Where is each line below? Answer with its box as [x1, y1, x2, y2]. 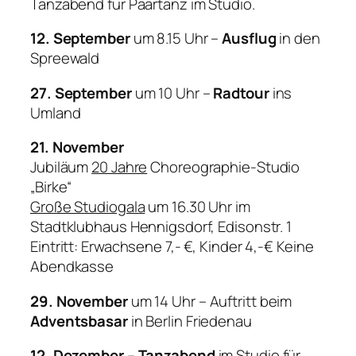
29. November [30, 290, 128, 311]
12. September [30, 28, 130, 49]
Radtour [210, 82, 273, 103]
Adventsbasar [30, 310, 128, 331]
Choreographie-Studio [147, 157, 300, 178]
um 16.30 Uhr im [145, 196, 250, 218]
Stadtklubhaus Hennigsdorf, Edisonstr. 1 [30, 216, 292, 238]
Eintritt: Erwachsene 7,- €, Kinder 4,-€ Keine [30, 236, 314, 257]
